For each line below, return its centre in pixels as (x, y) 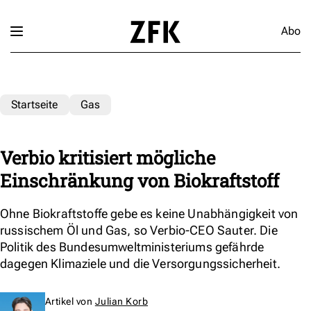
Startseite (35, 104)
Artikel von (70, 301)
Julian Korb (121, 301)
